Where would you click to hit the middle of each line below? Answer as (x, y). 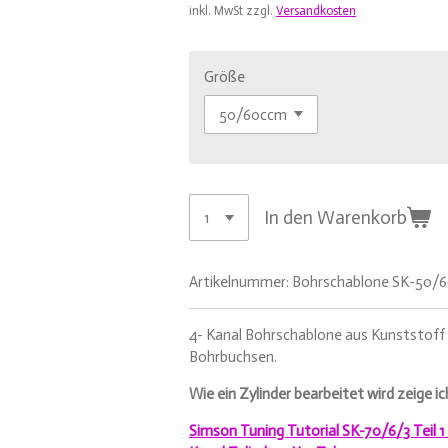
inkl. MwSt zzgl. (232, 10)
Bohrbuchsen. (233, 357)
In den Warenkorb (336, 217)
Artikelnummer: (239, 282)
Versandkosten (316, 10)
